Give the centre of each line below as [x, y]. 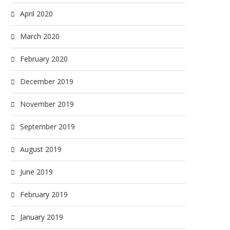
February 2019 [44, 194]
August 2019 [41, 149]
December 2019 [47, 81]
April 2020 [36, 14]
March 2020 [40, 36]
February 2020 [44, 59]
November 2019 [47, 104]
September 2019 [47, 127]
